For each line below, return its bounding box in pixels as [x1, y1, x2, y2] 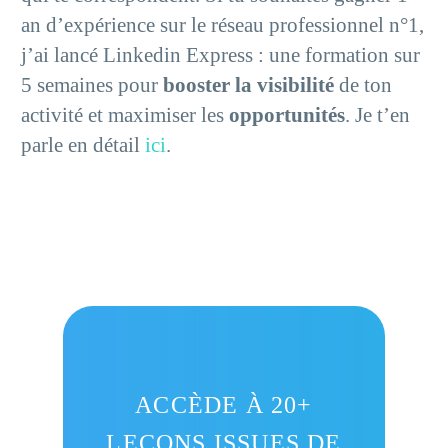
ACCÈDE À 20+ [135, 391, 313, 418]
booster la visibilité [163, 72, 334, 97]
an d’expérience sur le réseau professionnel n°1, [21, 12, 424, 37]
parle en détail [21, 132, 145, 157]
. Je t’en [345, 102, 410, 127]
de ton [334, 72, 392, 97]
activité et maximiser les [21, 102, 229, 127]
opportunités [229, 102, 345, 127]
